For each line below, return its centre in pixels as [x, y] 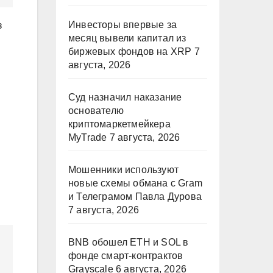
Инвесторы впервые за [122, 25]
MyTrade [88, 137]
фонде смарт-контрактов [126, 256]
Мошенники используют [123, 170]
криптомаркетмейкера [119, 124]
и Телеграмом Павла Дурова [135, 197]
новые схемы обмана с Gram [135, 183]
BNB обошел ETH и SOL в [129, 242]
